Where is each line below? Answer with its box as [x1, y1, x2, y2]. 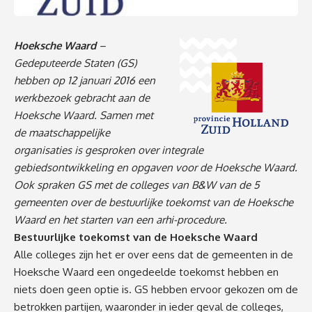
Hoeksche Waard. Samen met [14, 108, 153, 122]
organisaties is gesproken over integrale [14, 143, 203, 157]
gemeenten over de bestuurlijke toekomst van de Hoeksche [14, 195, 293, 209]
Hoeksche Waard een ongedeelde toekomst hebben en [14, 265, 279, 279]
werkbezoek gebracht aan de [14, 91, 150, 104]
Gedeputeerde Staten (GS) [14, 56, 136, 70]
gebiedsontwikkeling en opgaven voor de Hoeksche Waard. [14, 160, 297, 174]
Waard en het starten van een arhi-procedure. [14, 212, 227, 226]
